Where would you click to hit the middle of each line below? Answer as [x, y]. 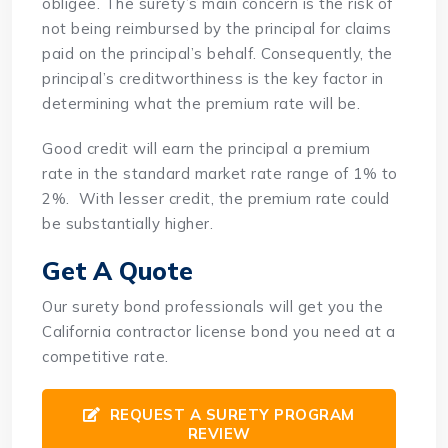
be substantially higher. [128, 224]
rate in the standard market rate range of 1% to [220, 174]
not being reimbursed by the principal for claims [217, 29]
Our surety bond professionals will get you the [213, 307]
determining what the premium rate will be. [201, 104]
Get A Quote [117, 271]
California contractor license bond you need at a [219, 332]
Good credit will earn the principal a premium [206, 149]
